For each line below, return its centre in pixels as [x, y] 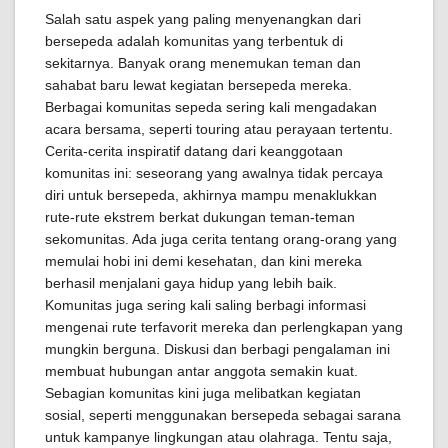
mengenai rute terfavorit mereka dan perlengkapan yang [224, 327]
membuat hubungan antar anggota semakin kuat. [201, 371]
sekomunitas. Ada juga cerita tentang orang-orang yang [221, 239]
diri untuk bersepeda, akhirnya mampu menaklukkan [211, 195]
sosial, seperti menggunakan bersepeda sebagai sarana [223, 415]
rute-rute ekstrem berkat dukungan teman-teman [200, 217]
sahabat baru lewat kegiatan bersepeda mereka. [198, 85]
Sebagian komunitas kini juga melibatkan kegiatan [203, 393]
